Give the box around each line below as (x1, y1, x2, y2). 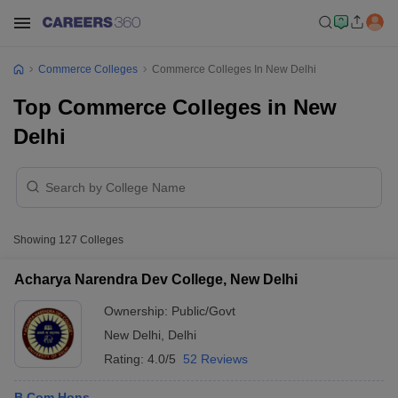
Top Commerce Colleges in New (13, 95, 337, 119)
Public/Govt (171, 304, 235, 318)
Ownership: (104, 304, 171, 318)
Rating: (104, 352, 147, 366)
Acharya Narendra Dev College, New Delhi (14, 272, 298, 287)
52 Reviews (183, 352, 248, 366)
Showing (13, 234, 59, 246)
